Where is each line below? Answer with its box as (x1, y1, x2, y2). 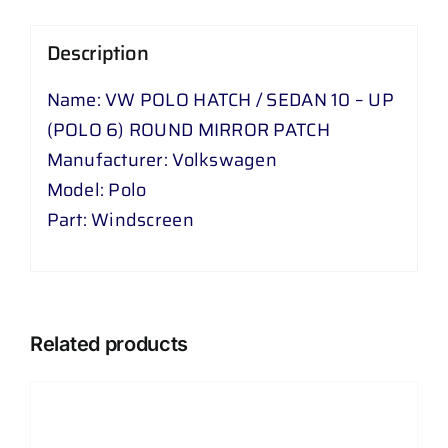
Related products (30, 331, 189, 356)
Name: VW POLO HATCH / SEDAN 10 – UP (46, 86, 394, 115)
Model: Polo (46, 176, 147, 205)
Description (46, 37, 149, 70)
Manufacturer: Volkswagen (46, 146, 277, 175)
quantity (83, 194, 157, 223)
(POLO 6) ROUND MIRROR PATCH (46, 116, 330, 145)
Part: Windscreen (46, 206, 194, 235)
